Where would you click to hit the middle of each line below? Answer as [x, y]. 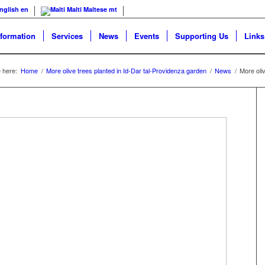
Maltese [95, 9]
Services [67, 36]
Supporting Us [202, 36]
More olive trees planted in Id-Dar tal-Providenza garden [126, 70]
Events [147, 36]
